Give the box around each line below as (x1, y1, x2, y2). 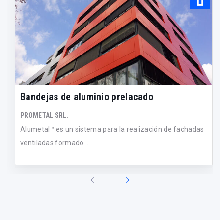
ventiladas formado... (20, 139, 89, 147)
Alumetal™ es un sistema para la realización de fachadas (20, 125, 204, 134)
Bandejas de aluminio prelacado (20, 91, 153, 103)
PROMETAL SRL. (20, 111, 69, 120)
